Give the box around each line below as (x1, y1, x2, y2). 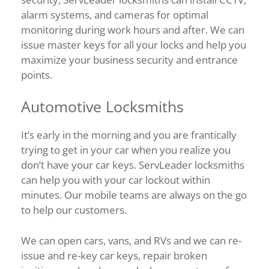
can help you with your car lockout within (21, 173, 210, 187)
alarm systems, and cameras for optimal (21, 7, 208, 22)
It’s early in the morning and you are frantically (21, 128, 237, 142)
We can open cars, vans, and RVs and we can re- (21, 233, 241, 247)
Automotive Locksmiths (21, 96, 184, 116)
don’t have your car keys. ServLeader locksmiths (21, 158, 244, 172)
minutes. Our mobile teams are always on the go (21, 188, 247, 202)
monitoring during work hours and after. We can (21, 22, 244, 37)
